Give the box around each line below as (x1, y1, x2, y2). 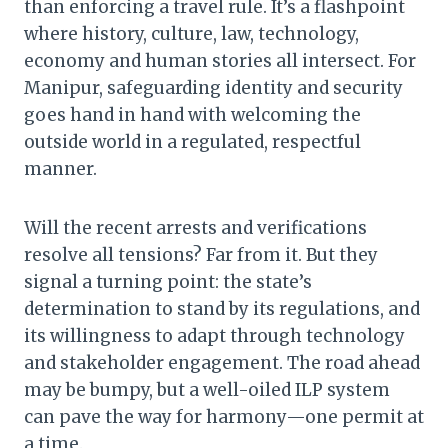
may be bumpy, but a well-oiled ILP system (24, 379, 390, 402)
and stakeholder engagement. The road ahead (24, 352, 420, 375)
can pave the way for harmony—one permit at (24, 406, 424, 429)
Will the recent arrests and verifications (24, 217, 367, 240)
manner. (24, 158, 97, 181)
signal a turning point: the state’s (24, 271, 312, 294)
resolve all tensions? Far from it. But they (24, 244, 378, 267)
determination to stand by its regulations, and (24, 298, 420, 321)
